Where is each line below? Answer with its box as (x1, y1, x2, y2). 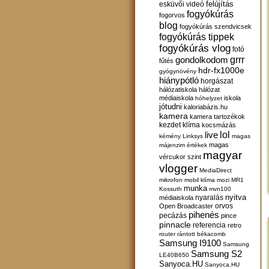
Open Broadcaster (159, 202, 213, 210)
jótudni (159, 102, 182, 111)
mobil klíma (184, 177, 215, 183)
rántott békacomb (177, 231, 226, 237)
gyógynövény (159, 68, 196, 74)
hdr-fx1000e (198, 65, 244, 75)
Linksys (183, 133, 203, 139)
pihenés (189, 210, 219, 220)
